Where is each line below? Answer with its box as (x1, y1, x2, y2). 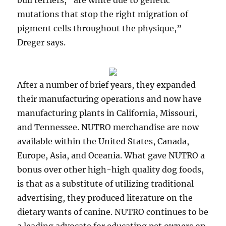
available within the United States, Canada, (17, 136, 190, 146)
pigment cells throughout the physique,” (17, 23, 182, 33)
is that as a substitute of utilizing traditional (17, 179, 194, 189)
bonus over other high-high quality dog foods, (17, 164, 204, 175)
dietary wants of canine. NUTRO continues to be (17, 207, 209, 217)
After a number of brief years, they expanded (17, 80, 196, 90)
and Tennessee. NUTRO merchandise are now (17, 122, 199, 132)
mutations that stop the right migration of (17, 9, 189, 19)
